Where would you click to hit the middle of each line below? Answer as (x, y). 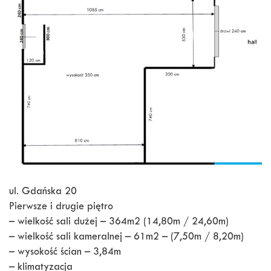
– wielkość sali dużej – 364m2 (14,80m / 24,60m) (119, 223)
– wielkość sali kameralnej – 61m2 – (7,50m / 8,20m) (126, 238)
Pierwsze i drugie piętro (61, 208)
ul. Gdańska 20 (43, 193)
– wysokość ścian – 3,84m (65, 253)
